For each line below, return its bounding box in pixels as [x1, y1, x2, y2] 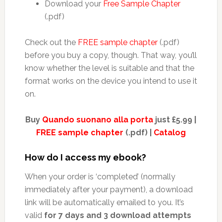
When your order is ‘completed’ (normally [24, 172, 175, 182]
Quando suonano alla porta [42, 115, 154, 125]
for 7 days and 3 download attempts [44, 211, 191, 221]
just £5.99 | [153, 115, 197, 125]
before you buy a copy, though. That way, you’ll [24, 51, 197, 60]
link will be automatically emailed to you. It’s [24, 198, 184, 208]
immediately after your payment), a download [24, 185, 193, 195]
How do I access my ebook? [24, 152, 146, 163]
